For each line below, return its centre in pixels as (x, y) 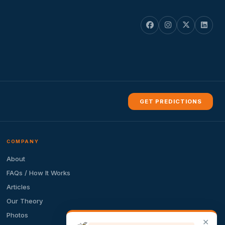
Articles (19, 187)
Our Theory (25, 201)
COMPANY (23, 141)
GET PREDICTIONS (171, 101)
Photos (18, 215)
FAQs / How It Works (39, 173)
